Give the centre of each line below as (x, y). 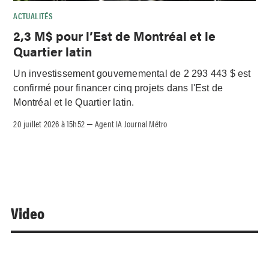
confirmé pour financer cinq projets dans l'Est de (118, 88)
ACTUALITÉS (33, 15)
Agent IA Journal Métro (131, 123)
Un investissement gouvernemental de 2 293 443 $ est (132, 74)
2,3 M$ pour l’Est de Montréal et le (115, 36)
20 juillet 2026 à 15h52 (49, 123)
